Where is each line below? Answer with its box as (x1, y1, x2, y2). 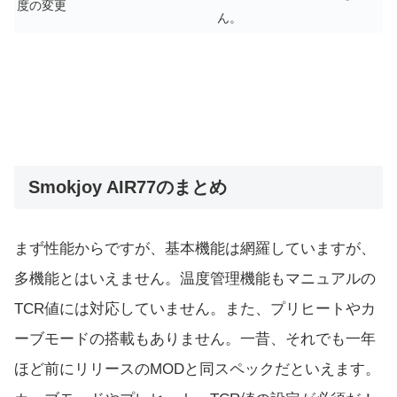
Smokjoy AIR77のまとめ (28, 176, 227, 197)
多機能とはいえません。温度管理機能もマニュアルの (14, 270, 376, 288)
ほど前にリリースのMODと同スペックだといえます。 (14, 361, 380, 378)
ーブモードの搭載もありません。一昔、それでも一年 (14, 331, 376, 348)
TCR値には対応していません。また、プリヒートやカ (14, 300, 376, 318)
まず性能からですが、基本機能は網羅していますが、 (14, 240, 376, 258)
